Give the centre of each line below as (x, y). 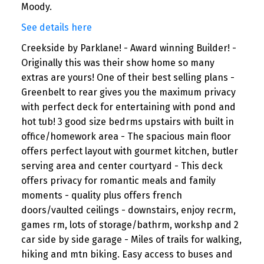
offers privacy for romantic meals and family (118, 180)
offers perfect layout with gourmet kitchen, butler (129, 151)
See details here (56, 27)
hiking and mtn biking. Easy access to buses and (127, 254)
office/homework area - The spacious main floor (126, 136)
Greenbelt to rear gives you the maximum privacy (128, 92)
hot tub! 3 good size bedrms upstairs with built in (127, 121)
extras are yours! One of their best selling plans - (128, 77)
